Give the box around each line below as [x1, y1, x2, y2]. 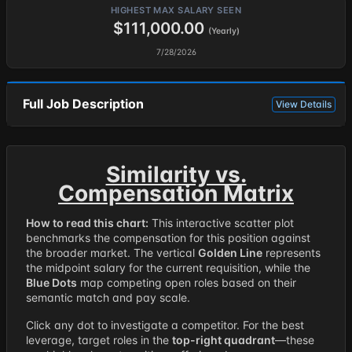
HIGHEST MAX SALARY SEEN [110, 5, 242, 16]
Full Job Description [23, 96, 144, 112]
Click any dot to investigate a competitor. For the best [26, 318, 304, 332]
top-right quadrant [172, 333, 275, 346]
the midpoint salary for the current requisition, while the [26, 261, 310, 274]
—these [275, 333, 314, 346]
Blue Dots [26, 276, 77, 289]
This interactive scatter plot [148, 216, 294, 229]
